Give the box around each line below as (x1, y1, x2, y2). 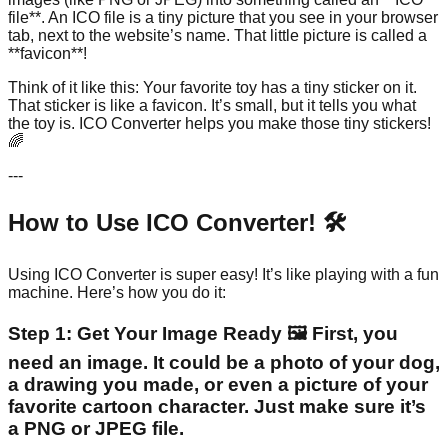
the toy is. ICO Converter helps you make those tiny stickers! (8, 114, 431, 132)
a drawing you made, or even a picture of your (8, 374, 428, 396)
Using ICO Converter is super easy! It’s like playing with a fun (8, 265, 439, 283)
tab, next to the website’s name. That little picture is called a (8, 26, 427, 44)
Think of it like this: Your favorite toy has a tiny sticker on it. (8, 78, 417, 96)
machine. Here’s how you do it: (8, 283, 226, 301)
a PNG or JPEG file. (8, 418, 184, 440)
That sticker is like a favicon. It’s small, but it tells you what (8, 96, 416, 114)
